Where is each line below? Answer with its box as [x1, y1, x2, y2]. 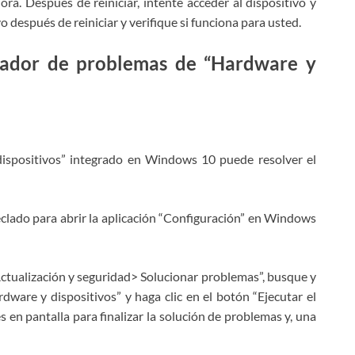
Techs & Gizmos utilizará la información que [59, 326, 273, 338]
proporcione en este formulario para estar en [59, 340, 282, 353]
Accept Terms [73, 308, 137, 321]
